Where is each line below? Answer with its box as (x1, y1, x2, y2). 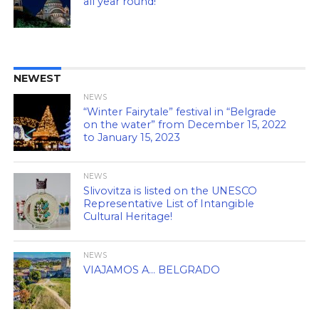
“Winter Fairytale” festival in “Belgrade (83, 105, 277, 118)
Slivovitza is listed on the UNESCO (83, 184, 258, 197)
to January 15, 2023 (83, 131, 181, 144)
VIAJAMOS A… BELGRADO (83, 263, 221, 276)
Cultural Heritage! (83, 210, 173, 223)
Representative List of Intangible (83, 197, 255, 210)
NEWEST (13, 72, 61, 85)
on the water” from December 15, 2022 (83, 118, 287, 131)
